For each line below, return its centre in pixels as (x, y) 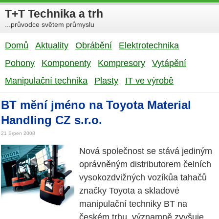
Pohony (20, 63)
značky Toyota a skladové (129, 191)
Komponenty (66, 63)
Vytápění (169, 63)
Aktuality (52, 45)
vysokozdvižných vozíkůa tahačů (143, 178)
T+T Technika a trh (54, 14)
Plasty (106, 81)
